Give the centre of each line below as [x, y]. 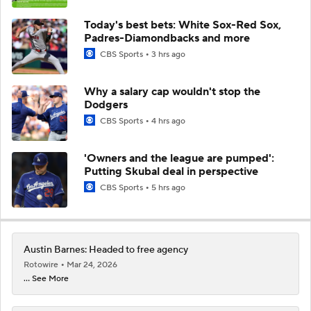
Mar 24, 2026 [92, 264]
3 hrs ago [168, 54]
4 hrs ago [168, 121]
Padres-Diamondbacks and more [167, 38]
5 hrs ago [168, 187]
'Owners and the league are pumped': [179, 158]
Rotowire [42, 264]
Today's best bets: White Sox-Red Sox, [183, 25]
